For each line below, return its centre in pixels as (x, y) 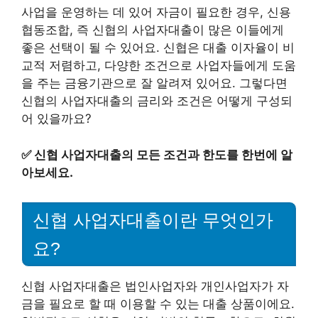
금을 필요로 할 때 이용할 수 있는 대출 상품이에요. (158, 304)
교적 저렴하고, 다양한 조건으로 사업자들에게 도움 (159, 65)
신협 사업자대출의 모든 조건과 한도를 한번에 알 (163, 154)
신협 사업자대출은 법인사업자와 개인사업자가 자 (155, 286)
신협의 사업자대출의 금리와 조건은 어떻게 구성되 (157, 101)
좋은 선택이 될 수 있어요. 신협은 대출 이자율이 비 (158, 48)
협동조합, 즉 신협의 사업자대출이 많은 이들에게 (153, 30)
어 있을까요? (56, 119)
